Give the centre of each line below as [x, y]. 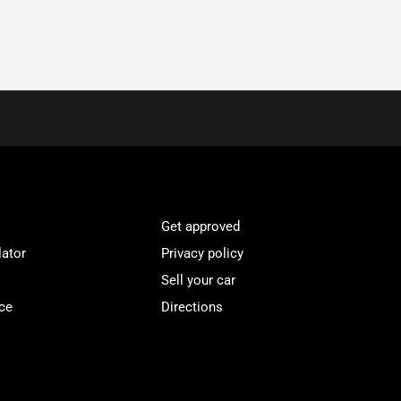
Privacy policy [203, 253]
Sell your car [199, 280]
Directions [192, 307]
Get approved [201, 226]
